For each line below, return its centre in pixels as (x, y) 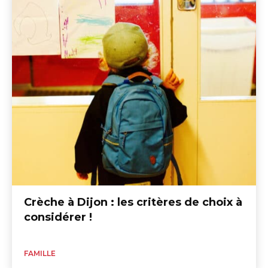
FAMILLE (40, 253)
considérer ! (58, 217)
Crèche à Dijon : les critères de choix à (133, 202)
